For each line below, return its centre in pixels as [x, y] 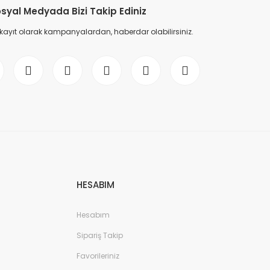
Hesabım [93, 215]
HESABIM [96, 185]
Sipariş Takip [100, 236]
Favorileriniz [98, 256]
